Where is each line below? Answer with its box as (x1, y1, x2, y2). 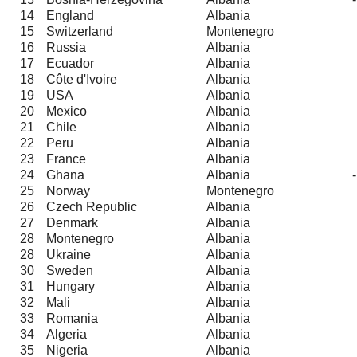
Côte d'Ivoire (46, 72, 117, 86)
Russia (46, 40, 86, 54)
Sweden (46, 263, 93, 277)
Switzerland (46, 24, 113, 38)
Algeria (46, 327, 87, 341)
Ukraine (46, 247, 91, 261)
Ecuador (46, 56, 94, 70)
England (46, 8, 94, 22)
